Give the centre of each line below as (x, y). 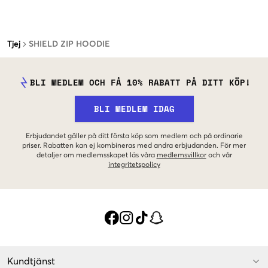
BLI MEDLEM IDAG (134, 108)
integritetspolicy (134, 165)
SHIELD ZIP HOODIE (69, 44)
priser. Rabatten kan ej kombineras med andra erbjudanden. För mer (134, 146)
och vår (220, 155)
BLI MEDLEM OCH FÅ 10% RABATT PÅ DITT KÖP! (140, 82)
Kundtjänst (31, 261)
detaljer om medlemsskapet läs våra (95, 155)
